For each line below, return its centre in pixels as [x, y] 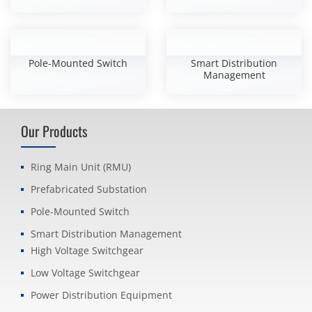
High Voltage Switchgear [87, 250]
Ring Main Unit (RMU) [81, 167]
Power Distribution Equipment [101, 295]
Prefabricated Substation [89, 189]
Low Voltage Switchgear [85, 273]
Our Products [54, 131]
